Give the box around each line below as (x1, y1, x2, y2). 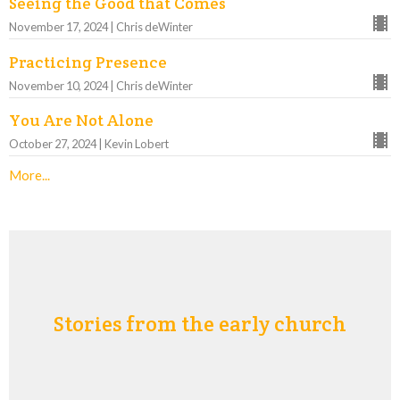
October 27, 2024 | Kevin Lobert (9, 137, 169, 152)
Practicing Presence (9, 51, 167, 72)
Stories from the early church (54, 310, 346, 338)
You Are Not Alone (9, 110, 154, 131)
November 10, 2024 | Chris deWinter (9, 78, 193, 93)
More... (9, 167, 50, 184)
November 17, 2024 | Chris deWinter (9, 20, 193, 35)
